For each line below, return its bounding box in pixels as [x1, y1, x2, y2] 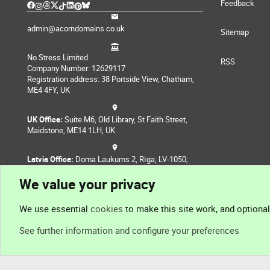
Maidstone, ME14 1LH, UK [27, 124, 115, 136]
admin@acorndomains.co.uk [27, 23, 125, 34]
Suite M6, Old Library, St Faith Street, [63, 113, 187, 125]
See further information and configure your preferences [19, 224, 239, 236]
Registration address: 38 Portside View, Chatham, [27, 74, 194, 85]
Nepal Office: [27, 193, 72, 204]
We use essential [19, 202, 90, 215]
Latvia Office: [27, 153, 74, 165]
